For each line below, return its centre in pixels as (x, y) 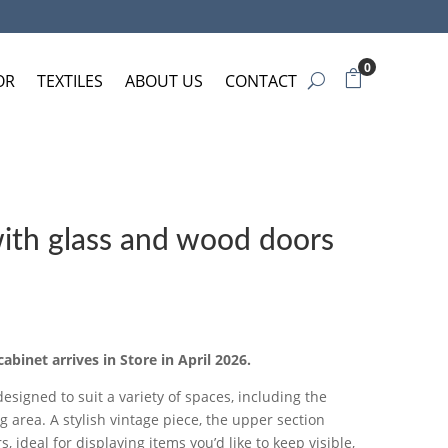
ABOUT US (164, 80)
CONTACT (261, 80)
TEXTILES (70, 80)
